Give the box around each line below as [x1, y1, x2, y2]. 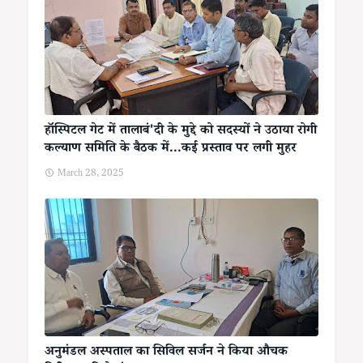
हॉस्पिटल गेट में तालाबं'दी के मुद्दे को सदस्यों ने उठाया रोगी [45, 122, 317, 143]
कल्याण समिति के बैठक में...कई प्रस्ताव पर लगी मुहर [45, 139, 297, 160]
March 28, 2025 [58, 167, 124, 183]
